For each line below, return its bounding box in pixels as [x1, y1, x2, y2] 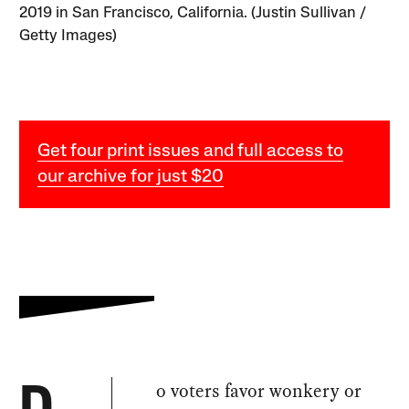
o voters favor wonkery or [156, 378, 362, 404]
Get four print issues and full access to [37, 142, 344, 162]
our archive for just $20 [37, 168, 225, 187]
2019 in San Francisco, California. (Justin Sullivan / [19, 5, 367, 22]
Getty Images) [19, 28, 118, 45]
